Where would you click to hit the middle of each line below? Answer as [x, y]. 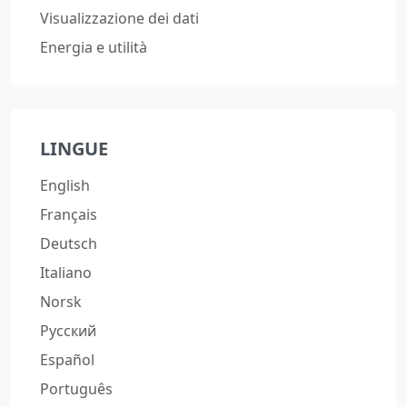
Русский [68, 331]
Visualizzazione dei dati [119, 18]
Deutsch [69, 243]
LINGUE [74, 149]
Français [69, 214]
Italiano [66, 273]
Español [67, 360]
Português [76, 389]
